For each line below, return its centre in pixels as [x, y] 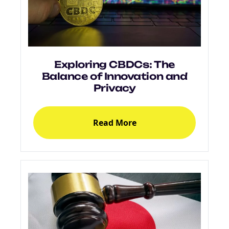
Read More [114, 122]
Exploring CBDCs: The [114, 64]
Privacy [114, 88]
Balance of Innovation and [114, 76]
